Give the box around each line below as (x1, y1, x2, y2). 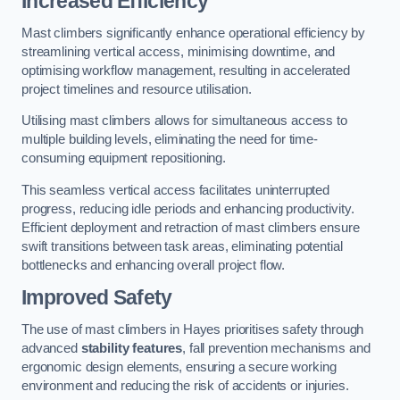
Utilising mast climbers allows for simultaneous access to (21, 113, 347, 129)
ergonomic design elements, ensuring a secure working (21, 359, 337, 374)
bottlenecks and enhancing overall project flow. (21, 257, 286, 272)
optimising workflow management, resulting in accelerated (21, 62, 350, 78)
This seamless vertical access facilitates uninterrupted (21, 182, 330, 197)
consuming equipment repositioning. (21, 151, 227, 166)
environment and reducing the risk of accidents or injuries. (21, 378, 349, 393)
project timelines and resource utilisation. (21, 81, 252, 96)
